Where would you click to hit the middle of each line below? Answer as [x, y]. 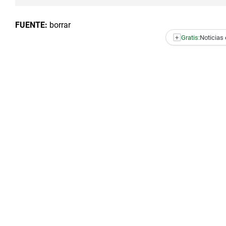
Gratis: [190, 37]
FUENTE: [31, 25]
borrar [59, 25]
